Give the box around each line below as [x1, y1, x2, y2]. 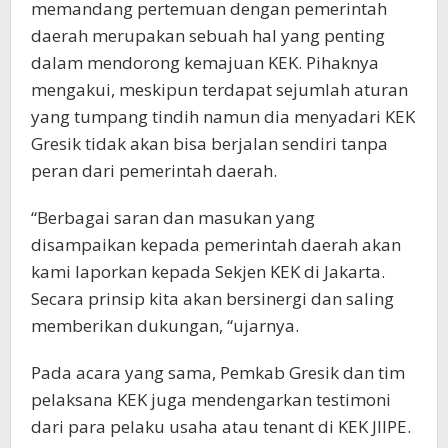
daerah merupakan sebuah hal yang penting [31, 23, 385, 47]
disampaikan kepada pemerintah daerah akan [31, 232, 401, 256]
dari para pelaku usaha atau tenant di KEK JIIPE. [31, 414, 411, 438]
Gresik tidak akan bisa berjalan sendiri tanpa [31, 131, 388, 155]
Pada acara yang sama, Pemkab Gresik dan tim [31, 360, 405, 384]
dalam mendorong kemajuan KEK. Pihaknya [31, 50, 379, 74]
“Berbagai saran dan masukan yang [31, 205, 315, 229]
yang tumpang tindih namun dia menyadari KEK [31, 104, 415, 128]
